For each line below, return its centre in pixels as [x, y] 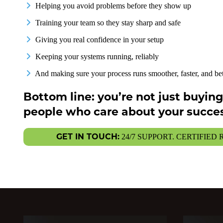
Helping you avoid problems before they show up [112, 6]
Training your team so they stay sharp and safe [107, 23]
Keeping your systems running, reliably [96, 57]
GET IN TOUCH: [88, 137]
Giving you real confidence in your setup [99, 40]
